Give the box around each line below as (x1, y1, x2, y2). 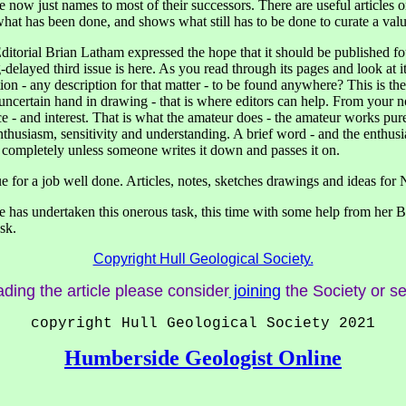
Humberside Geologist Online (64, 346, 342, 371)
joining (228, 282, 281, 301)
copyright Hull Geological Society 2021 (31, 315, 375, 333)
